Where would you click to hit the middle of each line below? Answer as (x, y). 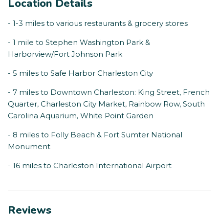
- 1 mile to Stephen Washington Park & (79, 43)
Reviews (30, 210)
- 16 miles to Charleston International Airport (90, 166)
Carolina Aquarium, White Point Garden (81, 116)
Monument (29, 147)
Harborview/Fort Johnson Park (65, 54)
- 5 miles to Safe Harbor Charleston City (80, 73)
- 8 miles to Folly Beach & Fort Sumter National (95, 135)
